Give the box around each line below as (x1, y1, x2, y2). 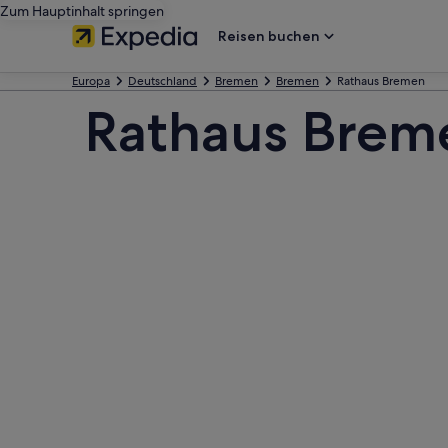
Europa (72, 73, 110, 89)
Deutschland (128, 73, 197, 89)
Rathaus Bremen (337, 73, 425, 89)
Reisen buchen (218, 27, 320, 45)
